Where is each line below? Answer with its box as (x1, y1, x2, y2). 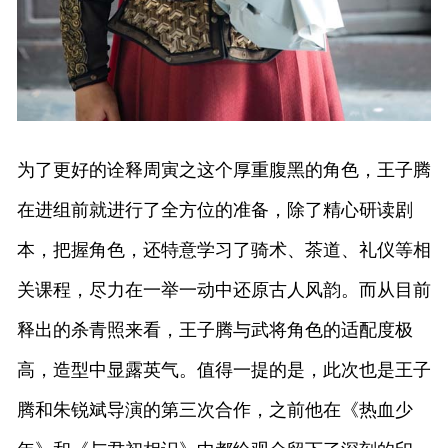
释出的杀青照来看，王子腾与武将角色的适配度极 (16, 319, 413, 340)
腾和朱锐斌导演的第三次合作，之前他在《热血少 (16, 399, 413, 420)
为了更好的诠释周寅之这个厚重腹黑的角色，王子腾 (16, 159, 431, 180)
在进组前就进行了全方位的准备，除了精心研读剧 (16, 199, 413, 220)
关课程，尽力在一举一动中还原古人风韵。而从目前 (16, 279, 431, 300)
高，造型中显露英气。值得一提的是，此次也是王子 (16, 359, 431, 380)
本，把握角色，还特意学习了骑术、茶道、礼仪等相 (16, 239, 431, 260)
